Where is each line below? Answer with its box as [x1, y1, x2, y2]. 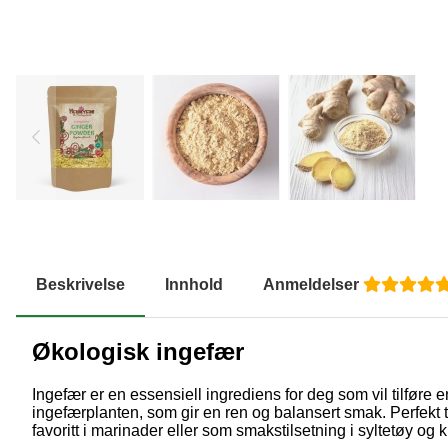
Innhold [165, 276, 223, 294]
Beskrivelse [36, 276, 125, 294]
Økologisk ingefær [32, 338, 244, 366]
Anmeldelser [263, 276, 363, 294]
